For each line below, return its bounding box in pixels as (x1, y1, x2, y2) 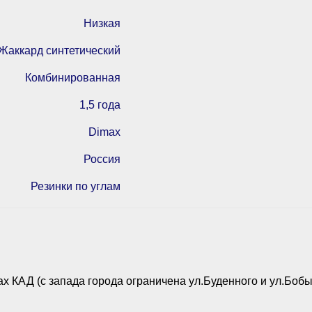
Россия (84, 153, 120, 165)
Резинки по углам (31, 180, 120, 192)
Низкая (84, 17, 120, 29)
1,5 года (79, 98, 120, 111)
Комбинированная (25, 71, 120, 84)
